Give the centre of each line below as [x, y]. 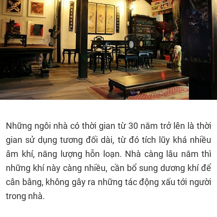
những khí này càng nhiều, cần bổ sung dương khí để [108, 168]
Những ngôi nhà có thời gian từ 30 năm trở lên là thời [108, 126]
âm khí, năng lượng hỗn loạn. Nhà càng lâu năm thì [108, 154]
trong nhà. [26, 196]
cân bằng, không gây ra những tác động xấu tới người [108, 182]
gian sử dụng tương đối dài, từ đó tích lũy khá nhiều [108, 140]
